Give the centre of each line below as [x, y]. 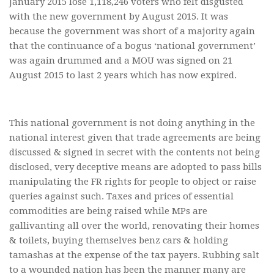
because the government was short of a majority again [132, 31]
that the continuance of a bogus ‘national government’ [132, 46]
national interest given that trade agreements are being [135, 138]
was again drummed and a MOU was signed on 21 [121, 61]
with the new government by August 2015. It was [119, 17]
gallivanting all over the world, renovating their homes [134, 226]
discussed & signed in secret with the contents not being [135, 153]
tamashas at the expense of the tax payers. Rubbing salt [134, 255]
